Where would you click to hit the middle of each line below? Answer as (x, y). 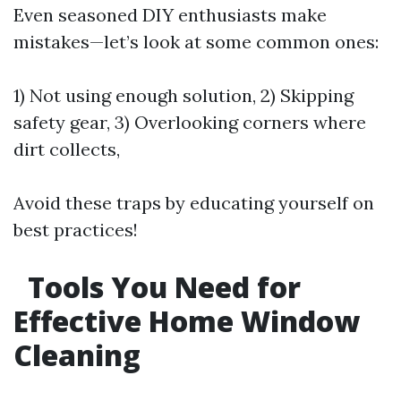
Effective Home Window (187, 321)
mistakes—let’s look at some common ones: (196, 42)
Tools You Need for (161, 287)
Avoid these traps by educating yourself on (194, 203)
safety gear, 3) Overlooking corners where (190, 122)
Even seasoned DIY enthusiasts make (170, 15)
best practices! (76, 230)
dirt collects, (67, 149)
